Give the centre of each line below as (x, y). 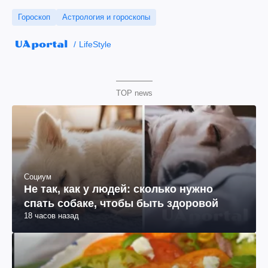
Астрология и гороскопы (106, 17)
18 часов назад (51, 216)
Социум (38, 177)
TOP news (134, 93)
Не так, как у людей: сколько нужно (118, 189)
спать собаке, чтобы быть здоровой (121, 204)
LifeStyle (95, 44)
